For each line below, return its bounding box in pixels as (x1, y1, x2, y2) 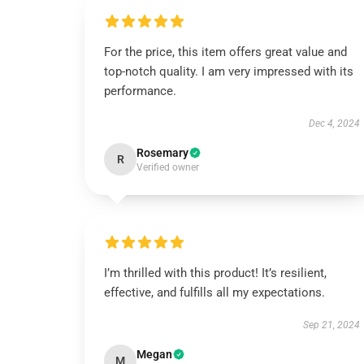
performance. (104, 84, 176, 98)
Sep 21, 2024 (302, 319, 360, 331)
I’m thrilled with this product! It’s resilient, (104, 266, 327, 280)
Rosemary (136, 146, 188, 159)
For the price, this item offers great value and (104, 45, 347, 59)
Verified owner (136, 162, 199, 173)
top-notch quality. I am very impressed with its (104, 64, 353, 79)
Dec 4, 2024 (308, 118, 360, 129)
